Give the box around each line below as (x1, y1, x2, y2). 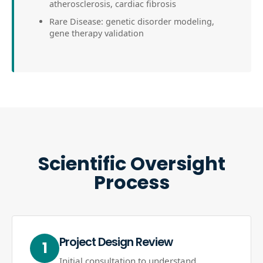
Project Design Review (59, 234, 173, 250)
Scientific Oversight (38, 150, 225, 177)
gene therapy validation (49, 28, 144, 39)
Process (93, 169, 170, 195)
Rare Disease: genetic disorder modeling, (49, 16, 214, 27)
